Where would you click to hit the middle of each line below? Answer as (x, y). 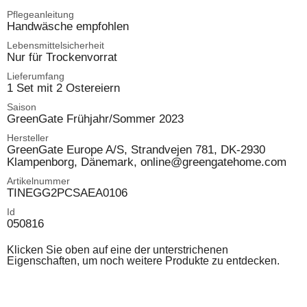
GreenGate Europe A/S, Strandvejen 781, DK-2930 (136, 150)
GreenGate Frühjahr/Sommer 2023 (95, 119)
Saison (22, 107)
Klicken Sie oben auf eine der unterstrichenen (118, 250)
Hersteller (28, 138)
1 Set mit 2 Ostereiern (63, 88)
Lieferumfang (36, 76)
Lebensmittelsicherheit (56, 46)
